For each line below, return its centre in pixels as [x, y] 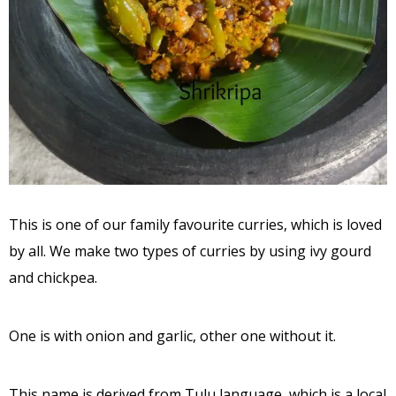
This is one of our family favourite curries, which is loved [195, 224]
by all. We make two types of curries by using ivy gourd [190, 251]
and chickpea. [53, 277]
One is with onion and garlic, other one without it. [172, 335]
